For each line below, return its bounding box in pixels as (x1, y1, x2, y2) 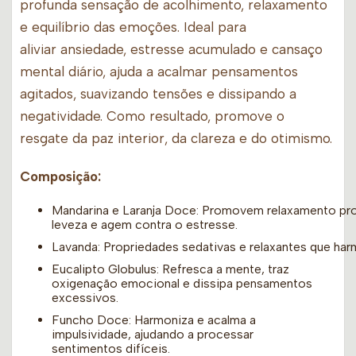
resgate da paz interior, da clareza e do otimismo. (20, 130, 332, 147)
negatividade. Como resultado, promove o (20, 108, 284, 125)
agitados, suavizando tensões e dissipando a (20, 86, 296, 103)
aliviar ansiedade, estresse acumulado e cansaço (20, 41, 323, 58)
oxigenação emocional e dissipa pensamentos (52, 276, 312, 292)
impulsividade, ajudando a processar (52, 327, 253, 342)
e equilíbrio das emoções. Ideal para (20, 19, 246, 36)
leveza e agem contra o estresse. (52, 217, 238, 233)
